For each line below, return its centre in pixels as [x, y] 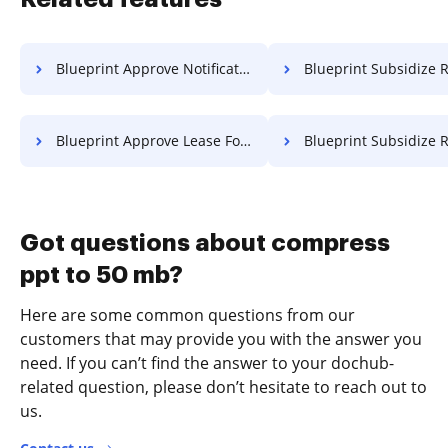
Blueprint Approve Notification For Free [147, 68]
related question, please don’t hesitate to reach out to [223, 387]
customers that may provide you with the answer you [221, 339]
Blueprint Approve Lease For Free [148, 140]
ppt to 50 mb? [101, 275]
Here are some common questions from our [187, 315]
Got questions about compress [205, 243]
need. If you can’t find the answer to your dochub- [207, 363]
